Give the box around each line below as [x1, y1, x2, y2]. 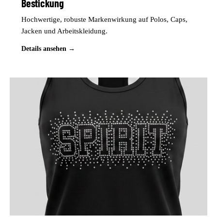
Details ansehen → [21, 45, 75, 53]
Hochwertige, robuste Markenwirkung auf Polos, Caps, [21, 15, 187, 24]
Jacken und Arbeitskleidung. [21, 27, 108, 35]
